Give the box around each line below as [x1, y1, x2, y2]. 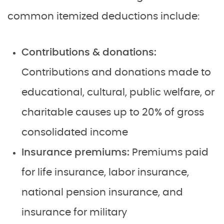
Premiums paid [132, 147, 208, 157]
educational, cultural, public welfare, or [21, 87, 214, 97]
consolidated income [21, 127, 128, 137]
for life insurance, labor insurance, [21, 167, 189, 177]
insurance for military [21, 207, 127, 217]
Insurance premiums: [21, 147, 132, 157]
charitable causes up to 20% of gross [21, 107, 204, 117]
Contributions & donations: [21, 47, 156, 57]
